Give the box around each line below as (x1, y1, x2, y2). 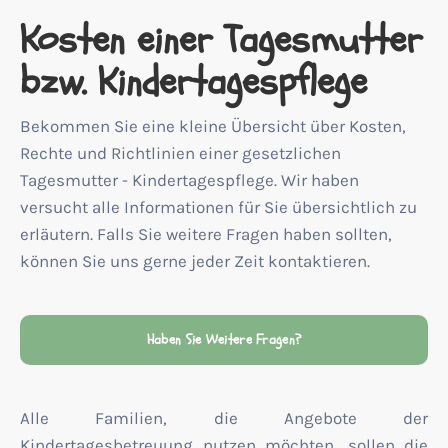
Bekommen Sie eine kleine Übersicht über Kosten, (20, 116, 406, 136)
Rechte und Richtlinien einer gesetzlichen (20, 143, 341, 163)
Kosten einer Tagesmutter (20, 13, 422, 67)
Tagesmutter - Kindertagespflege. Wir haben (20, 170, 359, 190)
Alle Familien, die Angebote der (20, 408, 428, 428)
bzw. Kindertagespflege (20, 55, 367, 109)
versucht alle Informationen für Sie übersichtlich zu (20, 197, 417, 217)
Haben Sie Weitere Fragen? (146, 330, 302, 349)
